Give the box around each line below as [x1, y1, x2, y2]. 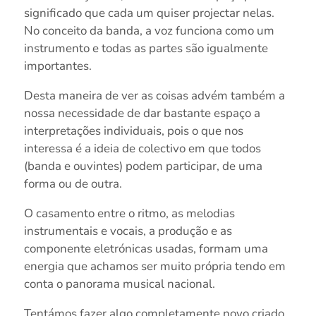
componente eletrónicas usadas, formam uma [23, 240, 268, 257]
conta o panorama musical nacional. [23, 275, 215, 292]
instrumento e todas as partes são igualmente [23, 39, 268, 56]
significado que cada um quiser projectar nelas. [23, 4, 274, 21]
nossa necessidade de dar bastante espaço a [23, 104, 260, 121]
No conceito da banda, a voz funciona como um [23, 22, 274, 39]
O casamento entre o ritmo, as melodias [23, 205, 235, 221]
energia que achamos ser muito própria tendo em [23, 257, 286, 274]
